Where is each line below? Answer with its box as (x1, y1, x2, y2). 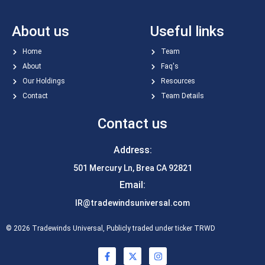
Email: (119, 179, 146, 191)
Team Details (160, 92, 204, 101)
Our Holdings (22, 77, 65, 86)
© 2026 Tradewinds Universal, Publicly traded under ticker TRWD (6, 224, 215, 233)
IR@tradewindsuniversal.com (75, 198, 190, 208)
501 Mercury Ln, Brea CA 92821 (73, 163, 192, 173)
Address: (113, 144, 152, 156)
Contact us (98, 115, 167, 132)
